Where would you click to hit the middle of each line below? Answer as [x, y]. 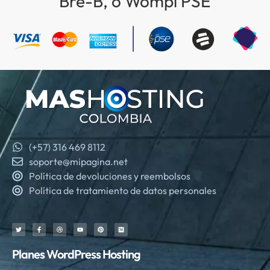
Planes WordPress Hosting [76, 254]
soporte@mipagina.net [78, 162]
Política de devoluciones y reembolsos [109, 176]
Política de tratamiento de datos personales [122, 191]
